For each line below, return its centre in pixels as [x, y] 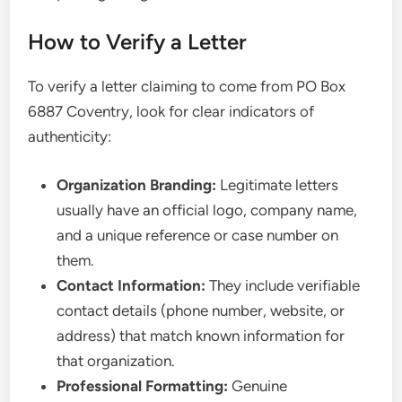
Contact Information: [131, 285]
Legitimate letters [278, 184]
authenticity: [70, 136]
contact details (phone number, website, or [201, 310]
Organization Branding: [137, 184]
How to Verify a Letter [138, 42]
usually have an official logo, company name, [207, 210]
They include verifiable [283, 285]
